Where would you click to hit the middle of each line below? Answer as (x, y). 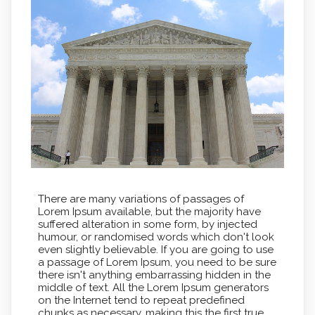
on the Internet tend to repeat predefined (141, 301)
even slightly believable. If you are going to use (155, 250)
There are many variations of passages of (141, 199)
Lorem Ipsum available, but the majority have (149, 212)
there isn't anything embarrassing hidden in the (154, 275)
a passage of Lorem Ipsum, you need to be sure (157, 263)
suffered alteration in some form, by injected (147, 225)
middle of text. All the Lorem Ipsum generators (153, 288)
